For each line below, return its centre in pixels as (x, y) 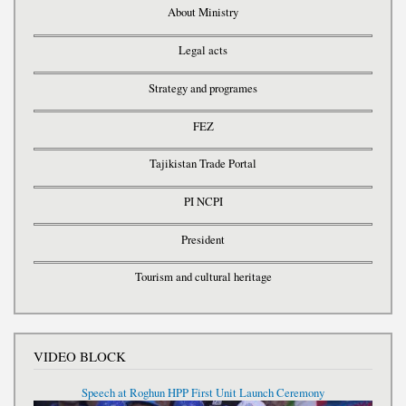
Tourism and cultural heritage (203, 277)
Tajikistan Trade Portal (203, 164)
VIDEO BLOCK (80, 356)
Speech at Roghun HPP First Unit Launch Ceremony (203, 393)
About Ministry (203, 13)
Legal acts (203, 51)
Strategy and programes (203, 88)
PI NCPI (203, 202)
